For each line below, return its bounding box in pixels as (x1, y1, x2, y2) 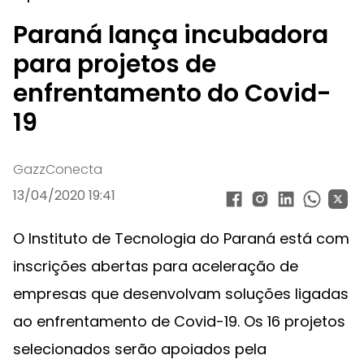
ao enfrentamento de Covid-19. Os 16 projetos (13, 310, 345, 331)
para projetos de (13, 46, 216, 81)
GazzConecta (13, 159, 102, 179)
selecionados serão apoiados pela (13, 338, 266, 359)
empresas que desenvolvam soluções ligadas (13, 283, 349, 304)
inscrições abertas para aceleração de (13, 255, 298, 276)
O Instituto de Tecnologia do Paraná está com (13, 227, 349, 249)
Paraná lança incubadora (13, 17, 328, 52)
